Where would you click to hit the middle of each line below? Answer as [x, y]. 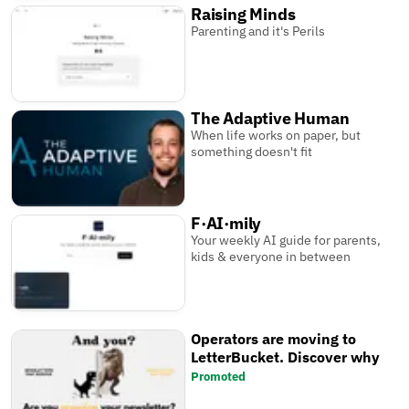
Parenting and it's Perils [258, 31]
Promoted [219, 377]
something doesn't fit [252, 151]
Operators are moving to [274, 339]
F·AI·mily [226, 224]
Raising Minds [243, 14]
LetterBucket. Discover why [286, 357]
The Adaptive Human [270, 118]
